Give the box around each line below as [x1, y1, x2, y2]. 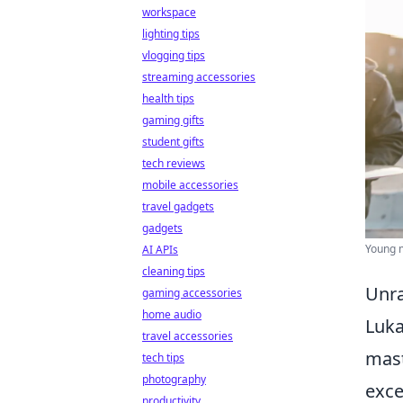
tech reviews [142, 156, 205, 171]
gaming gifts [142, 112, 204, 128]
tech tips [142, 350, 184, 365]
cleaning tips [142, 264, 205, 279]
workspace [142, 4, 196, 20]
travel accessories [142, 328, 233, 344]
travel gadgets [142, 199, 214, 214]
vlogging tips [142, 48, 205, 63]
